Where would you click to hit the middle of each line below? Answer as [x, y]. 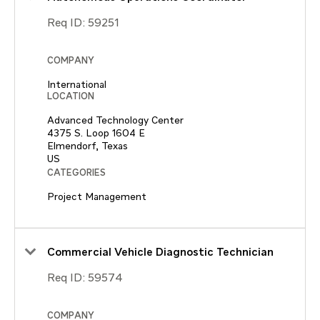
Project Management [97, 197]
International [77, 85]
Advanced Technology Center [115, 120]
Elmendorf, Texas [87, 146]
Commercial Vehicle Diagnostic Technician [160, 252]
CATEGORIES [76, 173]
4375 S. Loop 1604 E [96, 133]
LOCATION [71, 96]
